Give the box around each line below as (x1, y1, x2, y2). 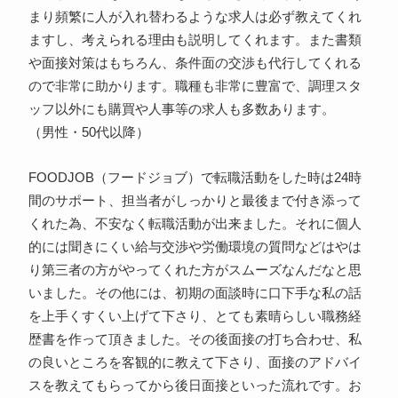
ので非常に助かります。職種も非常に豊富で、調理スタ (28, 79, 362, 94)
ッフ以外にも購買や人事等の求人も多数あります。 (28, 102, 335, 117)
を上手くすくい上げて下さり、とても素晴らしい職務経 (28, 309, 362, 324)
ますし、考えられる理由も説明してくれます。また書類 (28, 33, 362, 48)
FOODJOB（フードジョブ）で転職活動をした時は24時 (28, 171, 362, 186)
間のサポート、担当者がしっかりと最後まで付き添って (28, 194, 362, 209)
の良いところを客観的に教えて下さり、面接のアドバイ (28, 355, 362, 370)
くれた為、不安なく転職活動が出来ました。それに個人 (28, 217, 362, 232)
